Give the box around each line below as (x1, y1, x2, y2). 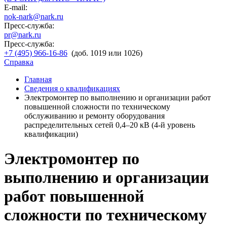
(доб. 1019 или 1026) (71, 49, 142, 57)
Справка (4, 58, 33, 66)
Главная (24, 75, 52, 84)
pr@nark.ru (4, 30, 41, 39)
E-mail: (4, 3, 27, 12)
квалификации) (24, 130, 78, 138)
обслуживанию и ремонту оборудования (24, 111, 165, 120)
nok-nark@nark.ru (4, 12, 63, 21)
